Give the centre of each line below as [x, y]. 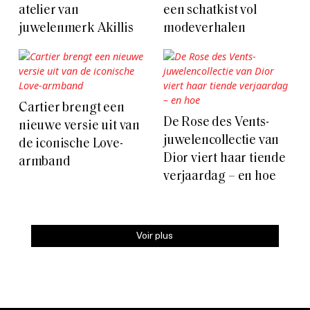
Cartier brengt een [72, 108]
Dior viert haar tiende [225, 158]
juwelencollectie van [221, 140]
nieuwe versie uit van [80, 126]
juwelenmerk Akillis [76, 28]
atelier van [49, 10]
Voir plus [155, 235]
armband [45, 162]
